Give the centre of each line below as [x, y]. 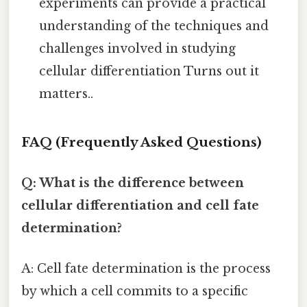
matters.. [66, 94]
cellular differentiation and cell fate [140, 206]
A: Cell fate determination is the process [146, 269]
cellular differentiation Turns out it [149, 72]
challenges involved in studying [138, 49]
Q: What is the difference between [133, 183]
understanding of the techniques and [154, 26]
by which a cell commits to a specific [135, 292]
